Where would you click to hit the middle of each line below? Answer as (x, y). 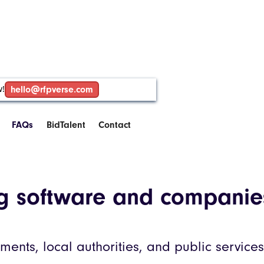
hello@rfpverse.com (52, 90)
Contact (115, 125)
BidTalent (66, 125)
